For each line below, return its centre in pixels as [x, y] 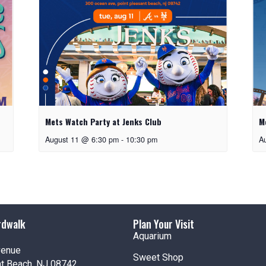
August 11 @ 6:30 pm [82, 139]
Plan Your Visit [164, 224]
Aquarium [152, 236]
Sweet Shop [158, 257]
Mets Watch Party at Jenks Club [103, 121]
